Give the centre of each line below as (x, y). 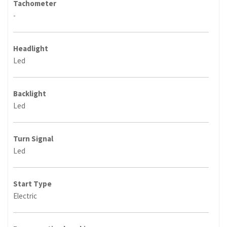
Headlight (31, 49)
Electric (25, 196)
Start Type (32, 184)
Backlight (30, 94)
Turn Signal (33, 139)
